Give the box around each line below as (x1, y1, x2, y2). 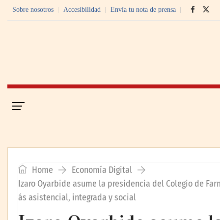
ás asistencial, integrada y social (18, 192, 136, 203)
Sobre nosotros (12, 6, 54, 13)
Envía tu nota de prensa (110, 6, 176, 13)
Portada (38, 101, 65, 110)
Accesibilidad (63, 6, 101, 13)
